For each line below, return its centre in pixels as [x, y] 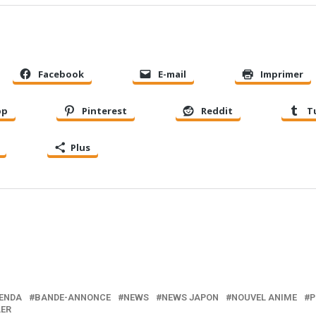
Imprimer [282, 74]
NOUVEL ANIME [264, 297]
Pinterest [104, 111]
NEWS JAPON [190, 297]
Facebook [61, 74]
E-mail [172, 74]
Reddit [217, 111]
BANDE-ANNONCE [73, 297]
